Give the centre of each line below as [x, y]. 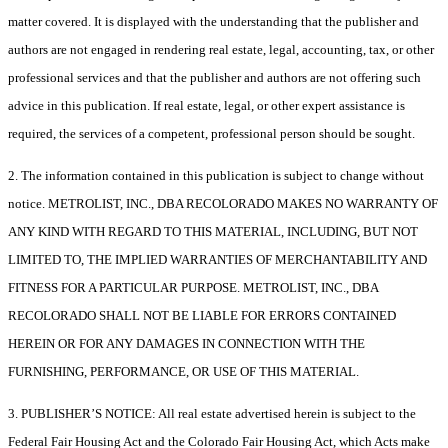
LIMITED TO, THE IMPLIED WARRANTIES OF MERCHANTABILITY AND [217, 260]
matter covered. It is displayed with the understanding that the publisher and [213, 22]
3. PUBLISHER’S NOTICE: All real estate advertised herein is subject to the [212, 414]
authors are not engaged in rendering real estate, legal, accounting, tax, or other [221, 50]
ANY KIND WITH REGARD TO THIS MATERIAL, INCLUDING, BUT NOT [213, 232]
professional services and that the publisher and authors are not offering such [214, 78]
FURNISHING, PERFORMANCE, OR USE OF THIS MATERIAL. [183, 372]
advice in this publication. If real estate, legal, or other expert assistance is [206, 106]
